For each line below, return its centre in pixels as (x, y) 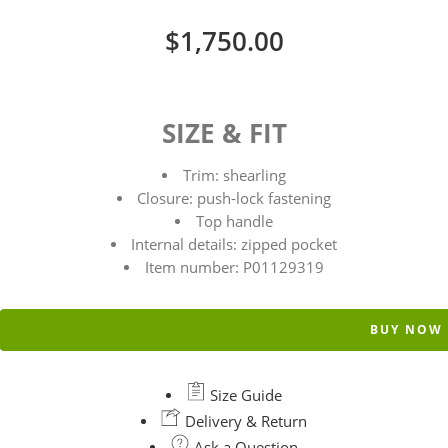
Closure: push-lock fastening (234, 198)
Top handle (234, 221)
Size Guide (244, 395)
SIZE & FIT (224, 132)
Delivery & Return (244, 421)
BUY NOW (406, 329)
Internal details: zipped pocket (234, 244)
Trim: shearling (234, 175)
